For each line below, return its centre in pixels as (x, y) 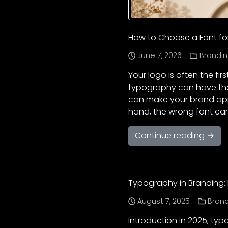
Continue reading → (175, 136)
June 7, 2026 (160, 56)
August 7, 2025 (164, 201)
